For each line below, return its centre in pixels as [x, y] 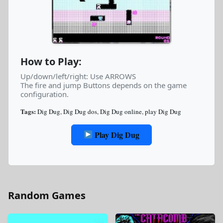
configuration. [45, 94]
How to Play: [51, 61]
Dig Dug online [121, 111]
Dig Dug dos [80, 111]
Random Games [47, 195]
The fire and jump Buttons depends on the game [104, 85]
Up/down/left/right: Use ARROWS [78, 76]
